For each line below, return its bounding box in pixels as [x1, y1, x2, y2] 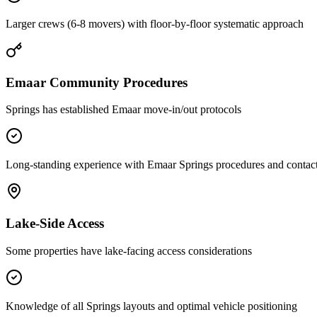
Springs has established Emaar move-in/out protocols [6, 103, 241, 116]
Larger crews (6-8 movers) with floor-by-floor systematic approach [6, 17, 304, 30]
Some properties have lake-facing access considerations [6, 244, 252, 257]
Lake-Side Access [6, 216, 104, 231]
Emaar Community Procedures [6, 74, 188, 90]
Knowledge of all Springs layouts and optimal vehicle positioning [6, 299, 297, 312]
